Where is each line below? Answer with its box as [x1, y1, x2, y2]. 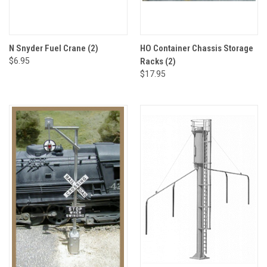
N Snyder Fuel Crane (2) [9, 42, 98, 54]
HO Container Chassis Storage [139, 42, 253, 54]
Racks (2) [139, 55, 176, 67]
